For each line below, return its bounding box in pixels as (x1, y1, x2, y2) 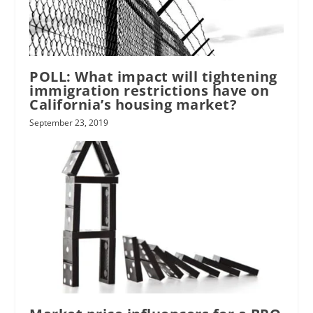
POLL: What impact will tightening (29, 67, 277, 87)
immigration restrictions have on (29, 81, 270, 101)
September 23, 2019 (29, 117, 109, 129)
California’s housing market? (29, 95, 238, 115)
